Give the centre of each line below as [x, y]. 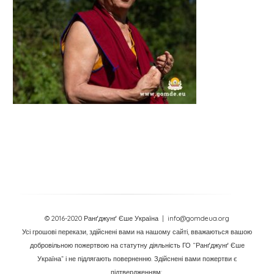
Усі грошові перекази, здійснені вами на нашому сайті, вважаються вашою [137, 232]
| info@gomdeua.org [196, 218]
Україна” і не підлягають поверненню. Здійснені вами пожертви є [137, 259]
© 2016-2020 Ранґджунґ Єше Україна [103, 218]
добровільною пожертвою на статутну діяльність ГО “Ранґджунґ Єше [137, 245]
